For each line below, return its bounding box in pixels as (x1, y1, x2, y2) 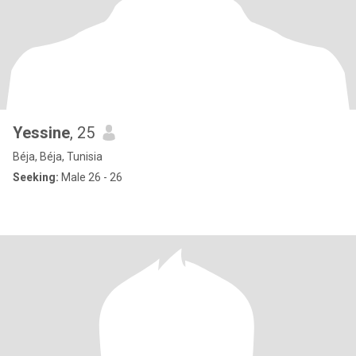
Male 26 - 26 (59, 171, 122, 184)
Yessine (13, 123, 70, 142)
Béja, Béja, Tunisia (13, 150, 103, 163)
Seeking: (13, 171, 59, 184)
